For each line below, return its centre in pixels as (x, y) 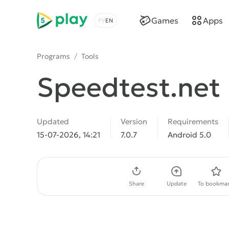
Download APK (80, 176)
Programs (53, 56)
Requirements (193, 121)
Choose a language (131, 26)
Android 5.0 (189, 135)
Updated (53, 121)
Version (134, 121)
